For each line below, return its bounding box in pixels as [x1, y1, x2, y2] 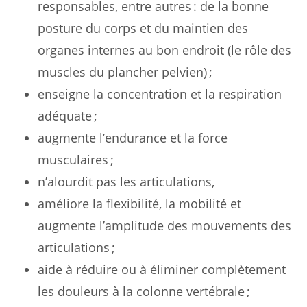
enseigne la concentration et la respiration [38, 85, 282, 102]
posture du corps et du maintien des [38, 19, 248, 36]
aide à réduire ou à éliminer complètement [38, 260, 286, 278]
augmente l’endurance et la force [38, 129, 228, 146]
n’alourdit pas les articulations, [38, 173, 214, 190]
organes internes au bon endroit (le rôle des [38, 41, 291, 58]
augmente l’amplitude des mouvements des [38, 217, 291, 234]
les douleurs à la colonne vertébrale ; [38, 282, 250, 299]
